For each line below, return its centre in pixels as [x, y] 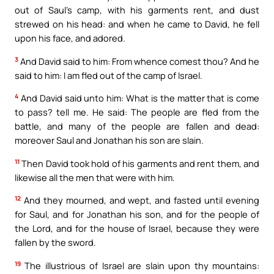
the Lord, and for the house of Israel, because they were [137, 228]
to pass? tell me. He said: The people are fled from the [137, 112]
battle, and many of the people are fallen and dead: [137, 126]
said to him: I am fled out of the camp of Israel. [109, 75]
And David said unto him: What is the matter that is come [139, 98]
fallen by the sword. [55, 243]
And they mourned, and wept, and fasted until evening [140, 200]
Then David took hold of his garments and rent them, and [139, 163]
